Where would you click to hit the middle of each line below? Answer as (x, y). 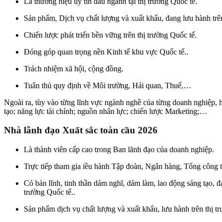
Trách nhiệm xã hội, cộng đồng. (74, 68)
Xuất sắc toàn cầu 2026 (109, 130)
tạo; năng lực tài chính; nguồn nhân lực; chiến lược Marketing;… (106, 111)
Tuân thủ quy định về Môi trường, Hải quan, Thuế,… (108, 85)
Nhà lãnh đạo (32, 130)
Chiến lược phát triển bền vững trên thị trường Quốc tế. (110, 35)
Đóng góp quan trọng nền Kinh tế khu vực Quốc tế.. (106, 52)
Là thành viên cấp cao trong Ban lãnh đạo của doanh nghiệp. (119, 150)
